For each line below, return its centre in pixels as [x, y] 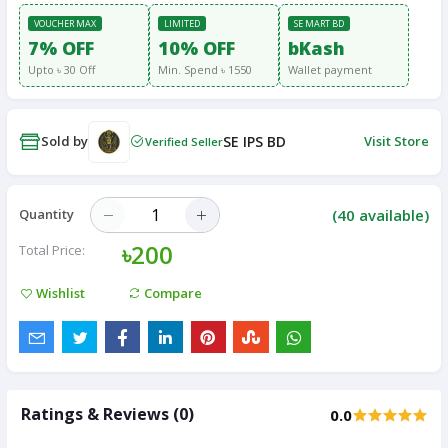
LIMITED [182, 23]
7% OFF [61, 47]
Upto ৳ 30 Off [61, 69]
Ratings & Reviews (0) [107, 414]
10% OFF [196, 47]
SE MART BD [319, 23]
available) [392, 214]
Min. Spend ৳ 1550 [205, 69]
